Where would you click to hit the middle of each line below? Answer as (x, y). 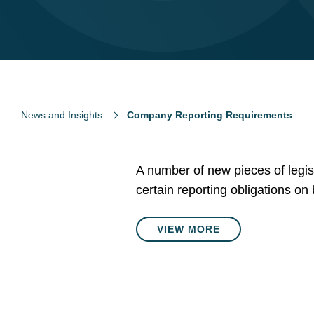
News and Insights (62, 115)
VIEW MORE (189, 229)
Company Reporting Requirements (210, 115)
